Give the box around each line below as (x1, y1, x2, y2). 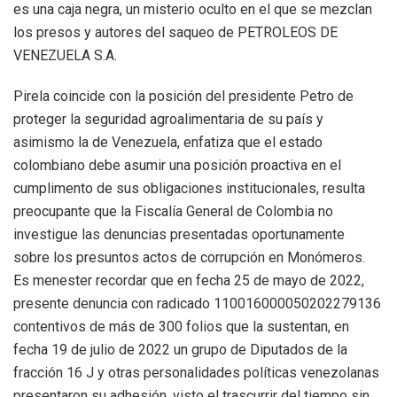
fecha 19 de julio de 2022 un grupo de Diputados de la (13, 340, 347, 358)
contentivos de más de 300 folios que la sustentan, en (13, 317, 349, 335)
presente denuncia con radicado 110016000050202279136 (13, 294, 381, 312)
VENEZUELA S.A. (13, 46, 117, 64)
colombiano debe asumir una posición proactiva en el (13, 156, 341, 174)
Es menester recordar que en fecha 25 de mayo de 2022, (13, 271, 364, 289)
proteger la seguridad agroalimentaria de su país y (13, 110, 323, 128)
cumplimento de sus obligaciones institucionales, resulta (13, 179, 365, 197)
